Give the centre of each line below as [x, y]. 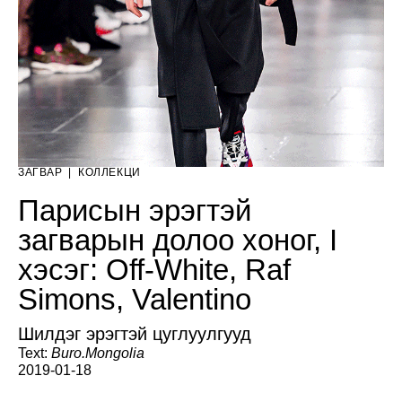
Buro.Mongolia [98, 353]
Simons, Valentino [135, 299]
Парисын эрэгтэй [135, 210]
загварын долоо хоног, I [178, 240]
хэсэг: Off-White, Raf [154, 269]
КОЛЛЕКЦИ [109, 172]
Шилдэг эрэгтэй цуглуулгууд [135, 333]
